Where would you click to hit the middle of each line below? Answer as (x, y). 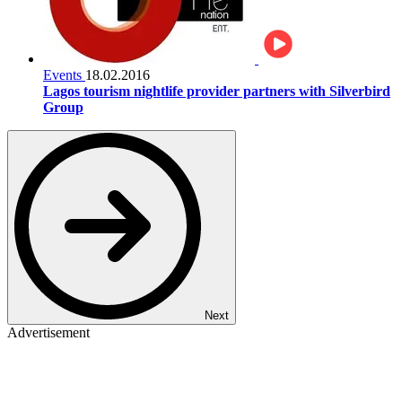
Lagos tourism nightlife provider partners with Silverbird (217, 91)
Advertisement (48, 332)
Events (64, 74)
